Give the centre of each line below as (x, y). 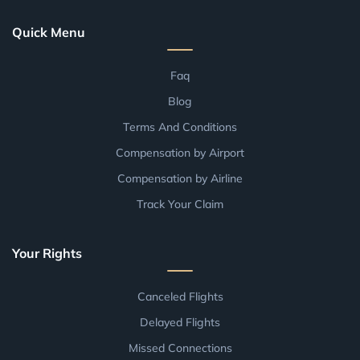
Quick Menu (49, 33)
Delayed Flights (180, 323)
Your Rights (47, 254)
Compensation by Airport (180, 153)
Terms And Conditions (180, 127)
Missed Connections (180, 348)
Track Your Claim (180, 205)
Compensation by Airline (180, 179)
